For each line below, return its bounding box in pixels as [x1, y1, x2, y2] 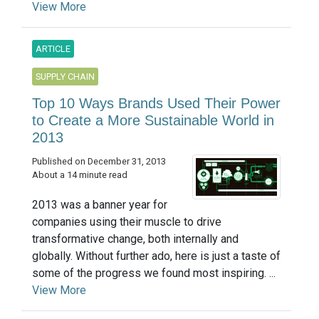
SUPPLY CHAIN [36, 70, 95, 82]
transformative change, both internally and [32, 231, 239, 246]
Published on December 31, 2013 [32, 155, 166, 167]
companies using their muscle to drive [32, 214, 221, 229]
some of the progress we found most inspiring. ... [32, 266, 276, 280]
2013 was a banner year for [32, 197, 167, 211]
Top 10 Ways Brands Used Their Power [32, 95, 281, 111]
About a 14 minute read [32, 169, 127, 180]
